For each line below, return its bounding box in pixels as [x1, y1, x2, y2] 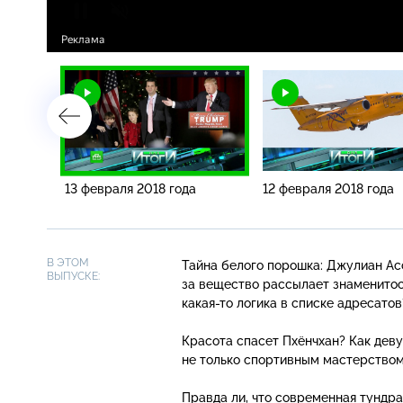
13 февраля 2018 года [65, 181, 196, 196]
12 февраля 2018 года [263, 181, 394, 196]
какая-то [182, 295, 233, 310]
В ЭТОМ [47, 255, 89, 269]
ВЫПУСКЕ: [47, 269, 100, 282]
